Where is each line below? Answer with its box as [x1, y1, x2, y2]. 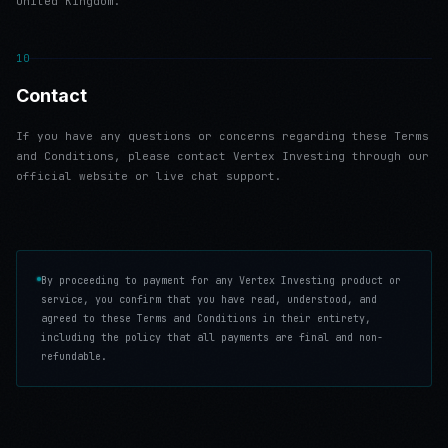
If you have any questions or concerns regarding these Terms [16, 129, 429, 143]
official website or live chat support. [16, 169, 282, 183]
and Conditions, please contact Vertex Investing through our [16, 149, 429, 163]
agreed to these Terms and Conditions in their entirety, [41, 312, 371, 325]
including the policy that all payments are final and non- [41, 331, 383, 344]
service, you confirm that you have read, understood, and [41, 293, 377, 306]
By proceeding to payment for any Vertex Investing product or [41, 274, 401, 287]
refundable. [41, 350, 107, 363]
